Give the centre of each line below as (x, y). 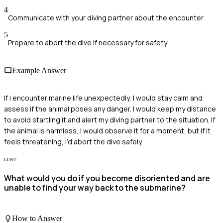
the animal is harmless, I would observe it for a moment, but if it (107, 130)
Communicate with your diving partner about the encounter (106, 18)
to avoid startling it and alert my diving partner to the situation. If (110, 119)
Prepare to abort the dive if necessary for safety (88, 43)
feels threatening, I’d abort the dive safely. (73, 141)
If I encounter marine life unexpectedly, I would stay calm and (103, 98)
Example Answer (39, 70)
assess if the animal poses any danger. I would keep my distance (110, 109)
